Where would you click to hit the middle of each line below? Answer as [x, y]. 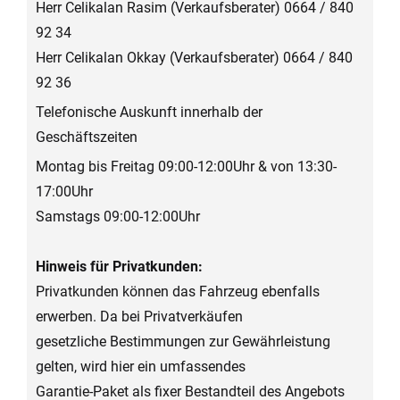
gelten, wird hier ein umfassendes [141, 367]
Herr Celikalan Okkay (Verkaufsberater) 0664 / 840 [194, 58]
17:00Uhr [64, 192]
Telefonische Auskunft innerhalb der [149, 112]
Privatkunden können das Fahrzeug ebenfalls [178, 292]
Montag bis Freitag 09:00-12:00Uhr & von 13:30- [186, 167]
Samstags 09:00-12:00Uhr [118, 217]
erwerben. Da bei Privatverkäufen [139, 317]
